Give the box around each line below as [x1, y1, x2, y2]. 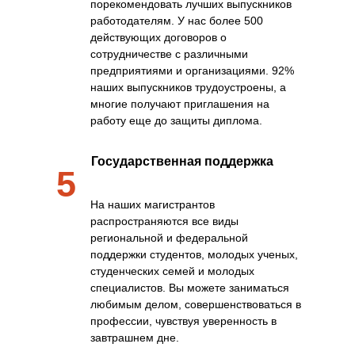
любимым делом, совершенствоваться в [90, 298, 301, 311]
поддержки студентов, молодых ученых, [90, 248, 298, 261]
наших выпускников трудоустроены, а [90, 81, 286, 94]
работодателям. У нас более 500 [90, 14, 263, 27]
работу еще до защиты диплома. [90, 114, 262, 127]
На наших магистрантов [90, 198, 215, 211]
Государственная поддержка [91, 155, 273, 168]
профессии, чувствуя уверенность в [90, 315, 277, 327]
